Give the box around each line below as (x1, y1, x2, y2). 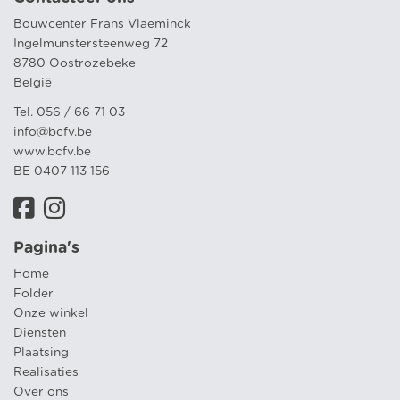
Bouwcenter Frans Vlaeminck (13, 17, 191, 30)
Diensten (13, 326, 66, 339)
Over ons (13, 385, 69, 398)
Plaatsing (13, 346, 69, 359)
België (13, 76, 52, 89)
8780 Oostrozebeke (13, 56, 136, 70)
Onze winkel (13, 306, 88, 320)
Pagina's (13, 240, 79, 257)
